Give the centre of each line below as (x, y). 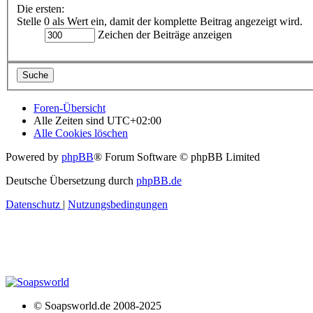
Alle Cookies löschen (81, 133)
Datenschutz (33, 204)
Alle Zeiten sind (70, 120)
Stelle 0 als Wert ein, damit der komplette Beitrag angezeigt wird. (160, 22)
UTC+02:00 (134, 120)
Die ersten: (41, 9)
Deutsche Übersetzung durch (71, 180)
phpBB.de (159, 180)
